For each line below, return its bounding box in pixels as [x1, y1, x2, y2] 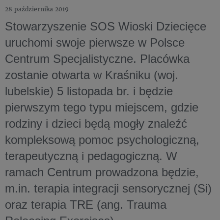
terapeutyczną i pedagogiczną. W [5, 149, 177, 163]
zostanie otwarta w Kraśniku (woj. [5, 68, 178, 82]
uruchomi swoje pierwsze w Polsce [5, 36, 185, 50]
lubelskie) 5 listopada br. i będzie [5, 84, 173, 98]
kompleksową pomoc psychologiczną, [5, 133, 199, 147]
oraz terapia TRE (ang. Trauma [5, 198, 166, 212]
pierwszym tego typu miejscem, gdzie [5, 101, 198, 114]
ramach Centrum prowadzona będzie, [5, 165, 199, 179]
